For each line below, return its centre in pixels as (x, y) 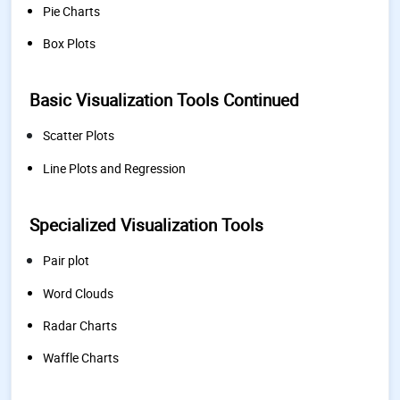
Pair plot (66, 260)
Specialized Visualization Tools (146, 225)
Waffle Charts (81, 358)
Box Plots (69, 43)
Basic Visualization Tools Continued (164, 100)
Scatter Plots (79, 135)
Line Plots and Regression (114, 168)
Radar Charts (80, 325)
